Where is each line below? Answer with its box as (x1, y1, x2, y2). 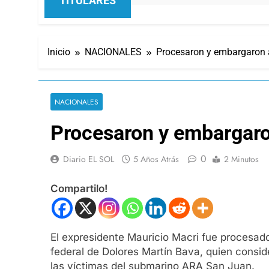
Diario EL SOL (63, 153, 114, 165)
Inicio (47, 46, 70, 58)
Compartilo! (50, 183, 107, 195)
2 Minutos (224, 153, 259, 165)
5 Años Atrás (133, 153, 179, 165)
